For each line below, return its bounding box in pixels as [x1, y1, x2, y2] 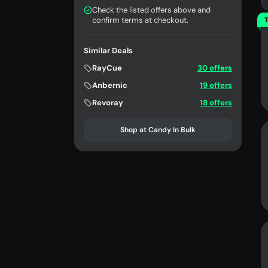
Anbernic [92, 80, 127, 90]
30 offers [197, 63, 232, 73]
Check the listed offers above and [92, 5, 211, 15]
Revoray [92, 98, 123, 108]
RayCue [92, 63, 122, 73]
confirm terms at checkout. [92, 15, 188, 25]
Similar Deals [84, 45, 133, 56]
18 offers [200, 98, 232, 108]
